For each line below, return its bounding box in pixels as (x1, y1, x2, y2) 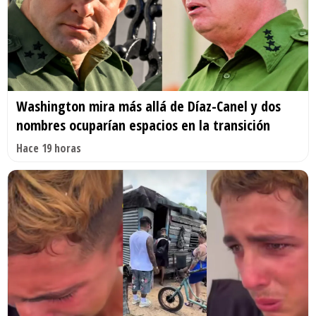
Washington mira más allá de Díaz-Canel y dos (16, 96, 281, 116)
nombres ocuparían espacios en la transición (16, 115, 270, 135)
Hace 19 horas (16, 140, 81, 156)
